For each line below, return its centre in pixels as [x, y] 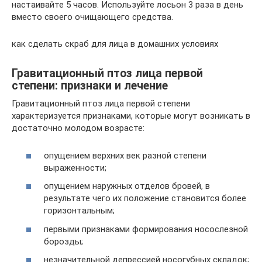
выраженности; [75, 168]
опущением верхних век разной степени [125, 155]
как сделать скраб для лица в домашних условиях [115, 44]
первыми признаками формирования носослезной [146, 229]
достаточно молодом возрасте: [78, 128]
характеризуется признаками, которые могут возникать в [131, 116]
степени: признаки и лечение [90, 86]
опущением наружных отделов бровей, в [127, 186]
